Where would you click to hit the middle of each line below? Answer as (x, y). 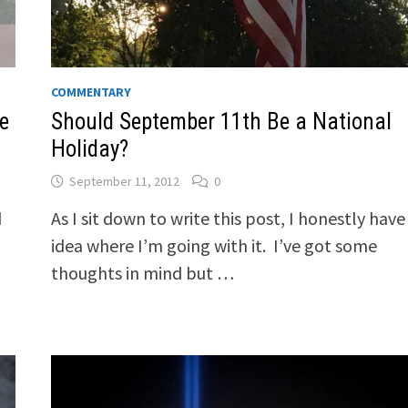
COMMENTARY (91, 92)
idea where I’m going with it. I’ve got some (214, 246)
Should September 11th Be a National (221, 122)
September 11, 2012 (124, 182)
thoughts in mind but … (142, 273)
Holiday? (89, 149)
